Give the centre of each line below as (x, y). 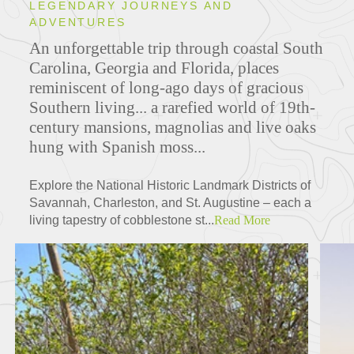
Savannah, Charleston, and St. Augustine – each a (171, 203)
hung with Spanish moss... (118, 147)
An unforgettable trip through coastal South (177, 49)
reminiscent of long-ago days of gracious (167, 88)
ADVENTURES (78, 23)
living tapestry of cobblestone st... (122, 220)
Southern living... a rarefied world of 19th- (173, 108)
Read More (243, 220)
